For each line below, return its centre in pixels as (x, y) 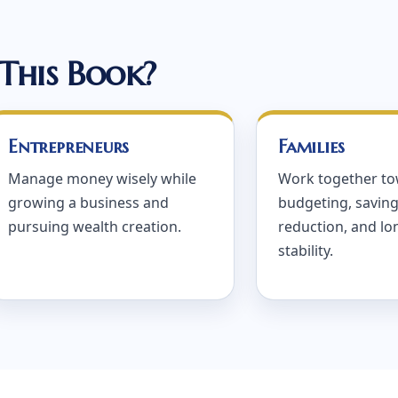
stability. (306, 251)
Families (311, 147)
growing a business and (88, 203)
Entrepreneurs (69, 147)
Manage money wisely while (102, 179)
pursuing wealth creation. (95, 227)
